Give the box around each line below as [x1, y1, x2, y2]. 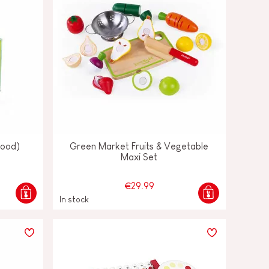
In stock [59, 194, 89, 204]
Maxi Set [121, 151, 158, 162]
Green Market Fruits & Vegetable [70, 141, 209, 151]
